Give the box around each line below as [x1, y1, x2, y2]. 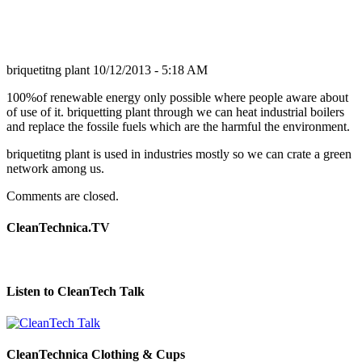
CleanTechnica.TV [6, 221, 110, 235]
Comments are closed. [6, 189, 119, 204]
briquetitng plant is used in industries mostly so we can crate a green [6, 147, 351, 162]
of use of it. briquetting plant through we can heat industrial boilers [6, 105, 344, 120]
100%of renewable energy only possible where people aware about [6, 90, 348, 105]
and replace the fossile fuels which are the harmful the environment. [6, 120, 350, 134]
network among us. [6, 162, 104, 176]
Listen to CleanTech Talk [6, 284, 145, 298]
